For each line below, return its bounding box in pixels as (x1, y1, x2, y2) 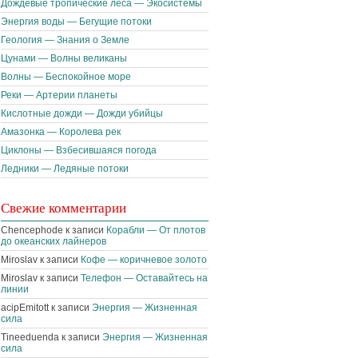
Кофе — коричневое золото (81, 254, 207, 265)
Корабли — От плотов (106, 225, 205, 236)
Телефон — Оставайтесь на (81, 272, 208, 284)
